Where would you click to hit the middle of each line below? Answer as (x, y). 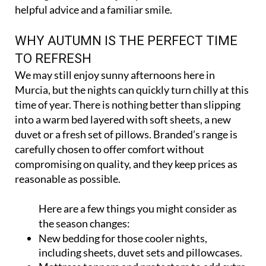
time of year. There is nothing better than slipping (128, 104)
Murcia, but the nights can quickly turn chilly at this (132, 89)
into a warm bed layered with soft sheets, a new (123, 118)
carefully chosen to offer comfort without (110, 148)
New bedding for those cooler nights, (123, 237)
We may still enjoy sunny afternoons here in (115, 74)
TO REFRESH (53, 58)
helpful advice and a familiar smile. (94, 9)
